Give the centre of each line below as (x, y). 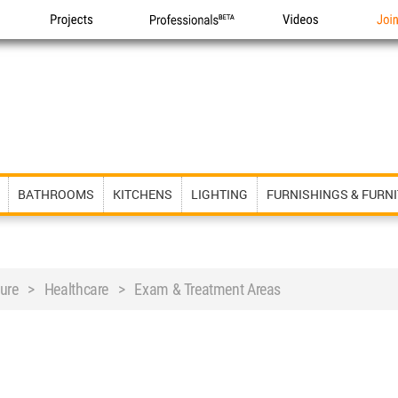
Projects (74, 39)
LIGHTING (219, 194)
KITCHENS (143, 194)
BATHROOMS (56, 194)
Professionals (188, 39)
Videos (302, 39)
